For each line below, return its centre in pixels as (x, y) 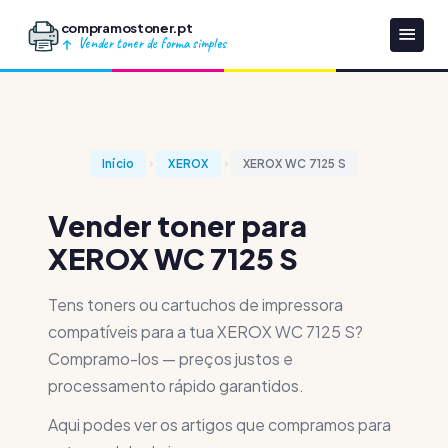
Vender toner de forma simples (150, 42)
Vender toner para (177, 225)
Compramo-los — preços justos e (170, 358)
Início (118, 163)
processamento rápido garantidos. (176, 385)
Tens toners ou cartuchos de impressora (195, 304)
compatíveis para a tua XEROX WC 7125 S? (205, 331)
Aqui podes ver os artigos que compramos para (219, 424)
